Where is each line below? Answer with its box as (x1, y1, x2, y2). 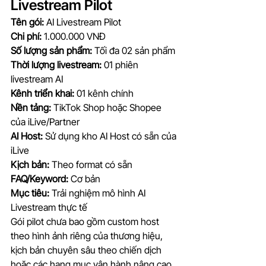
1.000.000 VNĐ (42, 30, 106, 43)
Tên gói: (11, 16, 44, 28)
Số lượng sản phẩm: (11, 45, 92, 57)
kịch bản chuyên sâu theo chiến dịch (11, 244, 164, 256)
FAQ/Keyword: (11, 173, 68, 185)
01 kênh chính (74, 87, 134, 100)
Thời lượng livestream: (11, 59, 102, 71)
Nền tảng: (11, 102, 51, 114)
